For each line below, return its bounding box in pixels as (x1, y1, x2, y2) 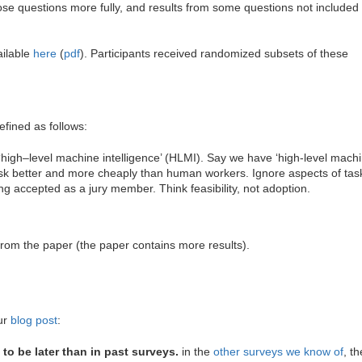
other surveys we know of (213, 344, 343, 358)
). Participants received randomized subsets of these (80, 47, 348, 61)
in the (179, 344, 213, 358)
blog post (11, 314, 57, 327)
